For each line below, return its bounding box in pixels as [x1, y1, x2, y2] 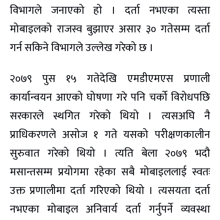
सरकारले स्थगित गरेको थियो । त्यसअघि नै [10, 107, 210, 126]
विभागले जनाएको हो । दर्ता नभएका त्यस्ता [10, 1, 210, 20]
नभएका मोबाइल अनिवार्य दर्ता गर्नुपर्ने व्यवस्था [10, 200, 210, 219]
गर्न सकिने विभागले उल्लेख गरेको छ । [10, 39, 154, 57]
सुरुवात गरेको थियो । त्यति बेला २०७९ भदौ [10, 144, 210, 163]
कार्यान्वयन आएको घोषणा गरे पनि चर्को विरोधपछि [10, 88, 210, 107]
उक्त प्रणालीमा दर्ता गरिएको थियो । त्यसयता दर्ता [10, 182, 210, 200]
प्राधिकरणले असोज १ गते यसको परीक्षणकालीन [10, 126, 210, 144]
